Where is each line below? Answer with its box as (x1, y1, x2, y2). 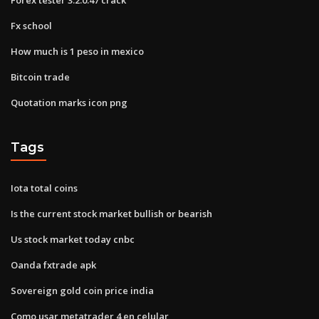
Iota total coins (11, 181, 78, 194)
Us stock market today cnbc (11, 232, 135, 246)
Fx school (11, 19, 52, 32)
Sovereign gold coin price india (11, 283, 154, 297)
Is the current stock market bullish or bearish (11, 206, 212, 220)
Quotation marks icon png (11, 95, 127, 109)
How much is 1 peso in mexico (11, 44, 144, 58)
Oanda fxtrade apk (11, 258, 96, 271)
